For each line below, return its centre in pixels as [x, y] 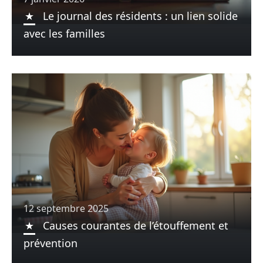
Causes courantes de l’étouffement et [136, 225]
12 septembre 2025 [66, 208]
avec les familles [64, 34]
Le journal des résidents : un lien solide [140, 16]
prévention [50, 243]
